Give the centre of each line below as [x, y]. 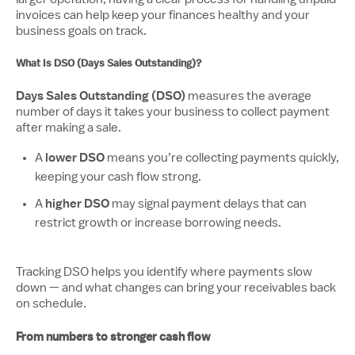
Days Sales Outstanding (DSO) [101, 96]
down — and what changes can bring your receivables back [176, 288]
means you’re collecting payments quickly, [222, 158]
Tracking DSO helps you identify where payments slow [164, 272]
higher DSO [77, 204]
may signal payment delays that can [208, 204]
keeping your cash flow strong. [118, 177]
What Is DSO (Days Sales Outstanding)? [109, 63]
